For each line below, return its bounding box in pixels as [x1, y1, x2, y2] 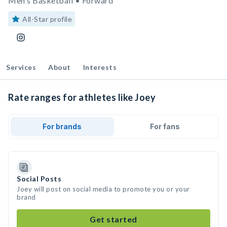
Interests [83, 63, 117, 71]
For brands [43, 122, 82, 131]
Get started [90, 214, 137, 224]
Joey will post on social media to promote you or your [17, 185, 190, 193]
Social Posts [17, 174, 61, 183]
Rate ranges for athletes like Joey [8, 92, 156, 103]
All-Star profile [22, 15, 72, 23]
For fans [149, 122, 180, 131]
